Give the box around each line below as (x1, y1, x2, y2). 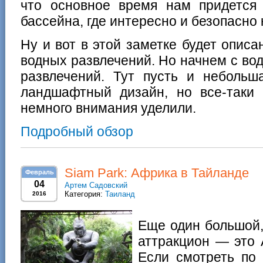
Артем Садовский (65, 181, 127, 190)
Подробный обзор (21, 124, 133, 139)
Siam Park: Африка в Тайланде (65, 166, 249, 180)
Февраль (25, 168, 54, 176)
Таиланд (105, 190, 135, 198)
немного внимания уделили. (21, 100, 196, 116)
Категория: (65, 190, 105, 198)
